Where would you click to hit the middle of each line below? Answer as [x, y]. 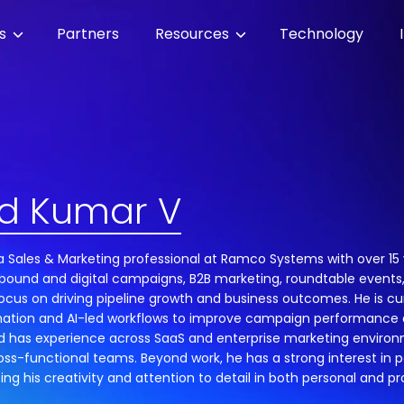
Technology [321, 34]
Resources [193, 34]
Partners [87, 34]
